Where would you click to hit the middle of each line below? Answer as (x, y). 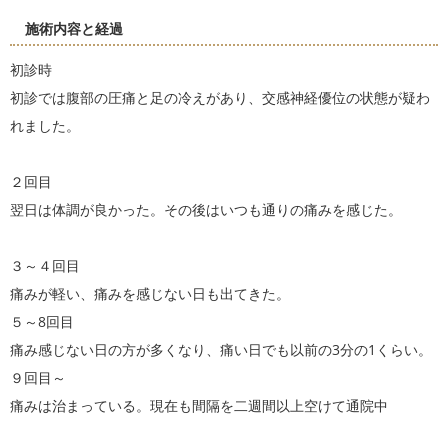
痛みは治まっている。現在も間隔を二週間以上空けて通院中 (199, 406)
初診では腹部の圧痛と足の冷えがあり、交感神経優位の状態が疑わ (220, 98)
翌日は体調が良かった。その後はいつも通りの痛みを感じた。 (206, 210)
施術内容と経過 (74, 29)
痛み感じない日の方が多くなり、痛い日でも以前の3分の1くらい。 (221, 350)
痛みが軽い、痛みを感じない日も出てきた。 (150, 294)
